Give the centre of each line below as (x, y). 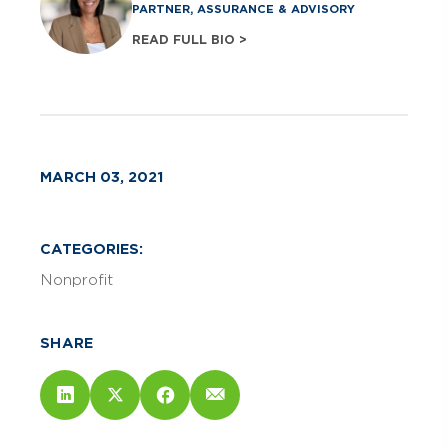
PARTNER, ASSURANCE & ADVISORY (243, 9)
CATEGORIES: (91, 248)
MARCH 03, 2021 (102, 176)
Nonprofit (76, 279)
